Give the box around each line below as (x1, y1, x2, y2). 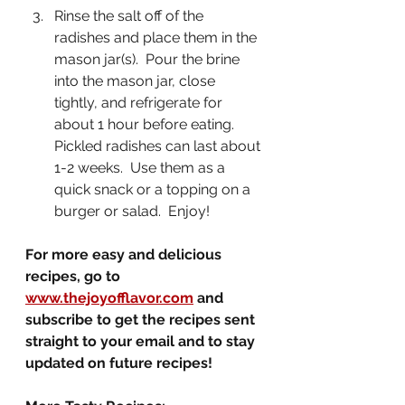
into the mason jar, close (54, 72, 219, 89)
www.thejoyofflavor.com (25, 289, 193, 306)
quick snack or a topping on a (54, 181, 254, 198)
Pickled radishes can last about (54, 137, 264, 155)
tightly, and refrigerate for (54, 94, 226, 111)
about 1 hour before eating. (54, 116, 241, 133)
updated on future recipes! (25, 354, 212, 372)
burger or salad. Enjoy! (54, 202, 210, 220)
